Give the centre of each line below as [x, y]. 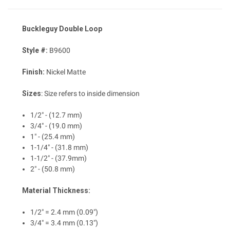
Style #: [35, 51]
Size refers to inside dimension [91, 94]
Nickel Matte [65, 72]
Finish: [33, 72]
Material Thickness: [56, 191]
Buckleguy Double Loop [62, 29]
